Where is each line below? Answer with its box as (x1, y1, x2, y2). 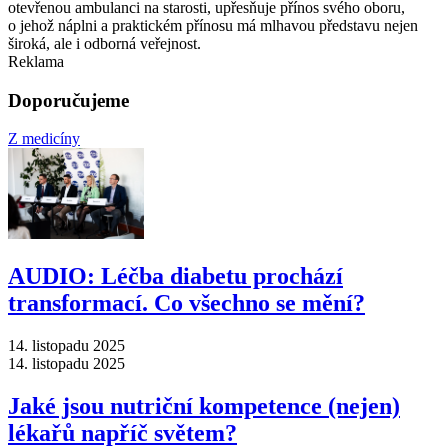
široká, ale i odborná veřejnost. (8, 34, 201, 52)
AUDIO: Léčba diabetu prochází (8, 263, 343, 290)
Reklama (8, 52, 64, 70)
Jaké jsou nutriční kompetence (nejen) (8, 393, 400, 419)
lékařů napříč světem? (8, 420, 237, 446)
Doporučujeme (8, 89, 129, 111)
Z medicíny (8, 130, 80, 148)
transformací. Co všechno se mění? (8, 290, 365, 317)
